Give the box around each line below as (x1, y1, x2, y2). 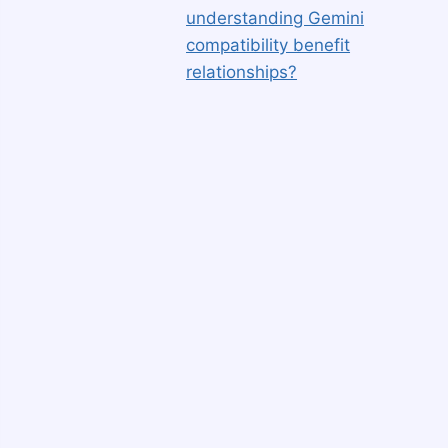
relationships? (186, 61, 298, 82)
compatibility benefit (186, 34, 351, 55)
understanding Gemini (186, 7, 365, 28)
